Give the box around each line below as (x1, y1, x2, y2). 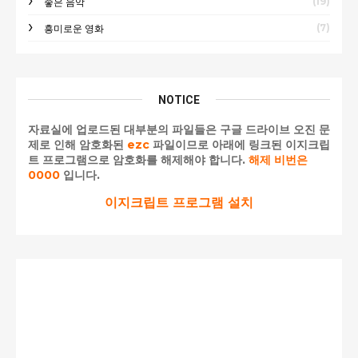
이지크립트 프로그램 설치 (105, 194, 253, 210)
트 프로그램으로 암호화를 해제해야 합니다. (28, 152, 249, 167)
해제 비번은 (249, 152, 308, 167)
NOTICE (158, 93, 200, 106)
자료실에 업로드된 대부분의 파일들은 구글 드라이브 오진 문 (28, 121, 330, 137)
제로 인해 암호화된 (28, 137, 127, 152)
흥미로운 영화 (44, 22, 104, 34)
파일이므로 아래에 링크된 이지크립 (149, 137, 330, 152)
